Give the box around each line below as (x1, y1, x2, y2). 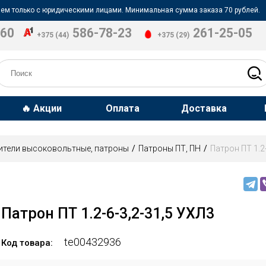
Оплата (106, 103, 140, 114)
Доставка (181, 103, 227, 114)
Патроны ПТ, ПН (138, 144, 201, 153)
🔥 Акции (21, 103, 62, 114)
